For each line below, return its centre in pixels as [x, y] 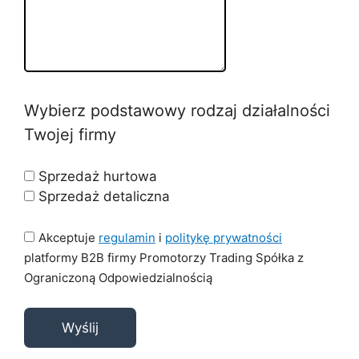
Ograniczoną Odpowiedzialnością [118, 277]
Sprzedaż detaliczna [104, 196]
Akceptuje [69, 237]
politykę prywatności [224, 237]
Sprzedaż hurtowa [98, 176]
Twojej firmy [70, 134]
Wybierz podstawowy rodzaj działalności [177, 110]
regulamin [127, 237]
